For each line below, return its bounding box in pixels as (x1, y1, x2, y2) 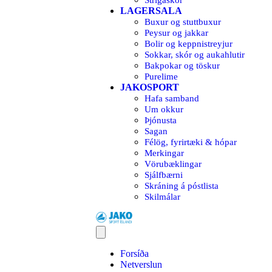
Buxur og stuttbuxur (144, 17, 221, 27)
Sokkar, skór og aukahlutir (144, 50, 245, 60)
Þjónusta (144, 115, 177, 126)
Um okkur (144, 104, 183, 115)
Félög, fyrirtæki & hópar (144, 137, 237, 148)
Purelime (144, 72, 178, 82)
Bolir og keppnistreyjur (144, 39, 233, 49)
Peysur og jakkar (144, 28, 208, 38)
